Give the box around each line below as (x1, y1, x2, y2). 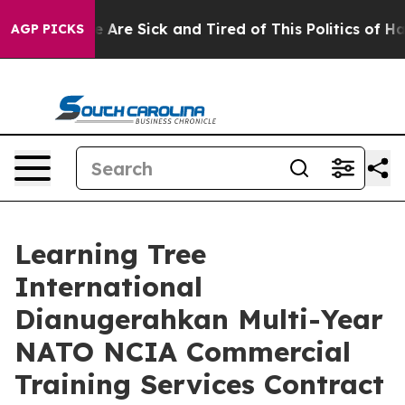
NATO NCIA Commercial (14, 334, 351, 369)
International (14, 269, 202, 304)
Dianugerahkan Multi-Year (14, 302, 383, 336)
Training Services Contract (14, 367, 384, 401)
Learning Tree (14, 237, 206, 271)
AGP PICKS (11, 21, 84, 37)
